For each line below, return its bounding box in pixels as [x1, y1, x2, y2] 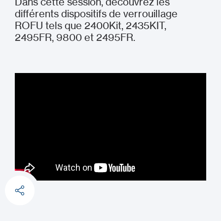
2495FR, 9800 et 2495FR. [15, 31, 135, 43]
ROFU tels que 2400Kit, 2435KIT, [15, 19, 166, 32]
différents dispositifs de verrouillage [15, 7, 178, 20]
